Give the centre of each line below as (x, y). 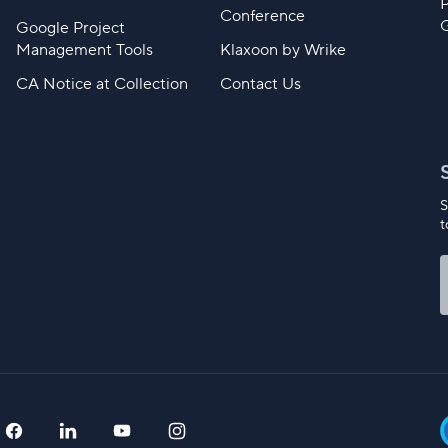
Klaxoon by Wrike (282, 50)
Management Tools (84, 50)
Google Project (70, 28)
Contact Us (260, 84)
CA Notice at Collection (101, 84)
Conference (262, 16)
